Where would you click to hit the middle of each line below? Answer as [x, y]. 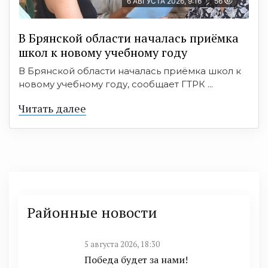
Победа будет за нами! [136, 259]
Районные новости [92, 212]
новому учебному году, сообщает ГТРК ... [116, 84]
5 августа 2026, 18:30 [122, 244]
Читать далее [52, 108]
